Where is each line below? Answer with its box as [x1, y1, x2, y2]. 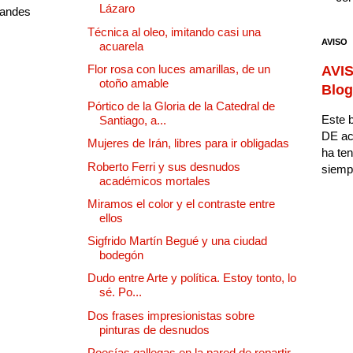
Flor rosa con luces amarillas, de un [87, 61, 270, 76]
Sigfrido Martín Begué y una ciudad [87, 234, 267, 248]
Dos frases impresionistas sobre [87, 308, 255, 322]
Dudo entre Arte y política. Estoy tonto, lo [87, 271, 296, 285]
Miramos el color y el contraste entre [87, 196, 275, 210]
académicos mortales [99, 173, 210, 188]
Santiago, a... [99, 113, 166, 128]
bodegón [99, 248, 143, 262]
